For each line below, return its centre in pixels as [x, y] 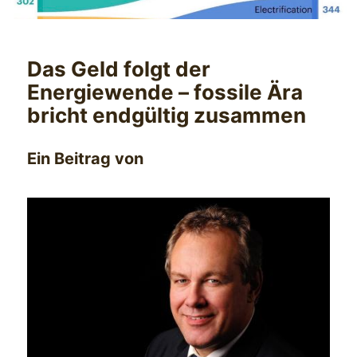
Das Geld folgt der [119, 69]
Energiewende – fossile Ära [165, 92]
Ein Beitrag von [86, 158]
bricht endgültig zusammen [167, 115]
